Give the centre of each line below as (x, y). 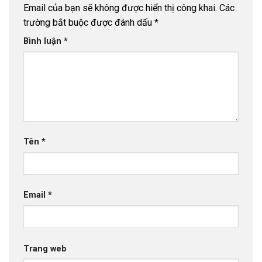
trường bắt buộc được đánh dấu (89, 22)
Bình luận (44, 41)
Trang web (45, 249)
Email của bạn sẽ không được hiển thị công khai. (120, 8)
